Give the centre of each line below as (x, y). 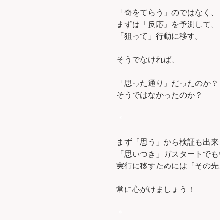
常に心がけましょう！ (156, 190)
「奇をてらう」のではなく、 (167, 13)
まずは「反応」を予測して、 (167, 25)
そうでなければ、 (148, 60)
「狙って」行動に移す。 (160, 36)
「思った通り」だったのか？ (167, 83)
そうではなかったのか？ (160, 95)
